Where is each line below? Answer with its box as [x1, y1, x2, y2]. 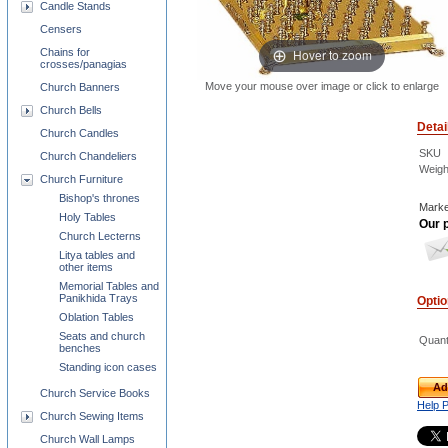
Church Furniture [40, 173, 123, 185]
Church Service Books [40, 387, 150, 399]
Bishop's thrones [59, 192, 140, 204]
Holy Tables [59, 211, 116, 223]
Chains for [40, 46, 90, 58]
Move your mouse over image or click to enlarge [205, 79, 439, 92]
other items [59, 261, 113, 273]
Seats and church [59, 330, 145, 342]
